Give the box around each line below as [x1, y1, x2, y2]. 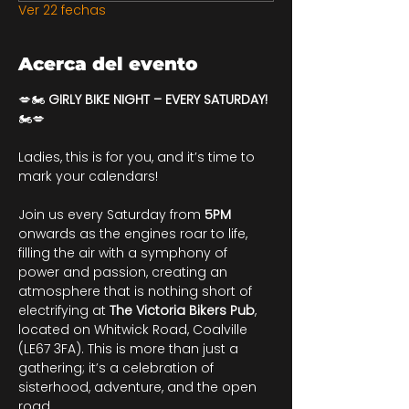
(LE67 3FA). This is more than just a [18, 340, 242, 358]
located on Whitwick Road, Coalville [18, 320, 251, 339]
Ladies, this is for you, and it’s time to [18, 148, 258, 166]
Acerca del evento [18, 53, 198, 75]
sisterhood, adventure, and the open [18, 378, 260, 396]
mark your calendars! [18, 167, 158, 185]
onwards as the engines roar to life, [18, 225, 251, 243]
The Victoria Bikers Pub [110, 301, 255, 320]
